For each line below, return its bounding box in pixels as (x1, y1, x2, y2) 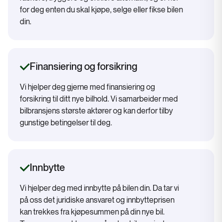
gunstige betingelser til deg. (20, 118, 112, 127)
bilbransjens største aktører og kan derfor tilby (20, 107, 173, 115)
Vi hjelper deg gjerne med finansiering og (20, 83, 155, 92)
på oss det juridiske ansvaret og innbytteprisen (20, 196, 174, 205)
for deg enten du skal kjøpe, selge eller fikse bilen (20, 5, 183, 14)
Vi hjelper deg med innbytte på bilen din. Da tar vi (20, 184, 179, 193)
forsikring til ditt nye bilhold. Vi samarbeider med (20, 95, 178, 104)
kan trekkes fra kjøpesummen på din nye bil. (20, 208, 165, 217)
